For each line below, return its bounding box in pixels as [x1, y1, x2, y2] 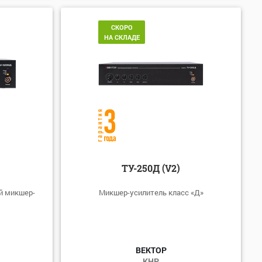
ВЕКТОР [135, 244, 167, 256]
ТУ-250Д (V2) [122, 161, 181, 174]
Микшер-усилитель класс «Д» [98, 187, 204, 198]
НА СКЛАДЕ [104, 32, 140, 42]
